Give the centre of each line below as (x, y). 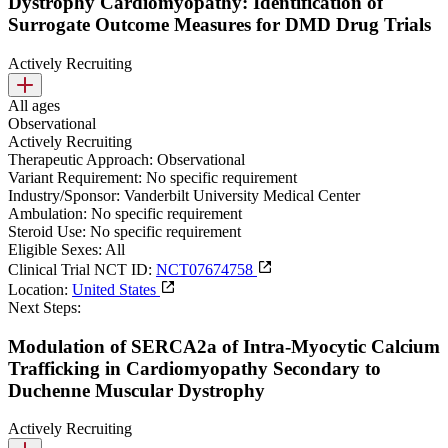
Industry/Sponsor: (64, 195)
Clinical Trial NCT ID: (80, 269)
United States (116, 289)
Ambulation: (47, 213)
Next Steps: (44, 307)
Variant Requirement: (75, 177)
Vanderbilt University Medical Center (242, 195)
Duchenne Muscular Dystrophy (136, 390)
